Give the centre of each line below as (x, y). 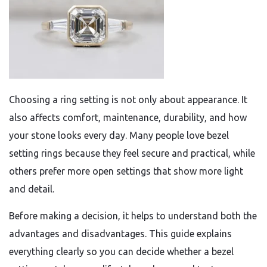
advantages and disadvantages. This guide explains (120, 234)
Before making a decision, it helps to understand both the (133, 216)
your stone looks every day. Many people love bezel (119, 135)
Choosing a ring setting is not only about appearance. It (128, 100)
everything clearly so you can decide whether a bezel (121, 252)
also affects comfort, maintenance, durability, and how (128, 117)
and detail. (32, 189)
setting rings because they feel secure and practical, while (132, 153)
